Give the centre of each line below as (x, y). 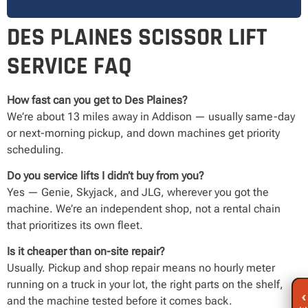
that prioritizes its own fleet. (75, 225)
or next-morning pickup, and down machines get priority (143, 133)
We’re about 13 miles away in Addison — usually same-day (151, 116)
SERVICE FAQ (69, 66)
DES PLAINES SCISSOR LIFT (137, 37)
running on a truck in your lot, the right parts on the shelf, (145, 285)
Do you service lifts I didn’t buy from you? (106, 175)
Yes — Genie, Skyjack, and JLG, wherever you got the (138, 192)
